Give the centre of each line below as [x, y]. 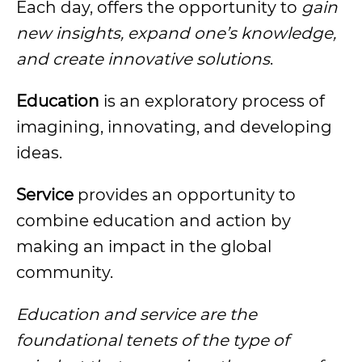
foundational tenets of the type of [153, 340]
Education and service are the [137, 314]
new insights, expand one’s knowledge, [176, 33]
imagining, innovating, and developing [174, 127]
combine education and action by [154, 221]
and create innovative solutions [143, 59]
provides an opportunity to [187, 195]
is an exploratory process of [212, 101]
